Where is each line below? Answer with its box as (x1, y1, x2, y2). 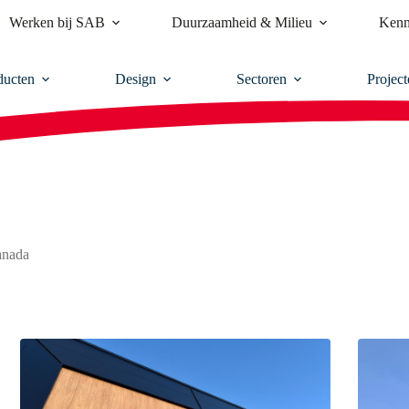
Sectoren (236, 71, 287, 88)
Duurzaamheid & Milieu (171, 14, 312, 30)
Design (115, 71, 156, 88)
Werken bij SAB (8, 14, 105, 30)
